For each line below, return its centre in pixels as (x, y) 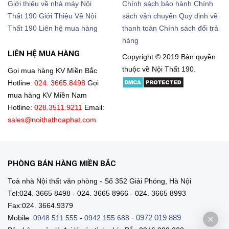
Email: (94, 108)
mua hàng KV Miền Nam (47, 96)
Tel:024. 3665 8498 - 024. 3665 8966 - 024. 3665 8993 (97, 193)
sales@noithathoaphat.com (52, 120)
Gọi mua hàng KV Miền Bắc (52, 71)
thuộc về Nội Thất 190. (159, 70)
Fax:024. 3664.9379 (40, 205)
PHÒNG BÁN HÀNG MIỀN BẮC (62, 164)
